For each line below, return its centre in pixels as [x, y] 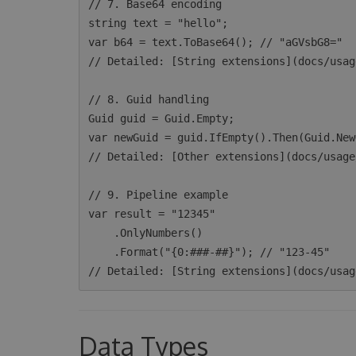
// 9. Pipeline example [159, 195]
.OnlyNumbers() [101, 233]
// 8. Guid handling [149, 99]
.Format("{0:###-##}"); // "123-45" [101, 252]
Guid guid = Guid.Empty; [162, 118]
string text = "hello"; [159, 23]
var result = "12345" [152, 214]
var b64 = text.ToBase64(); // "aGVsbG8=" [216, 42]
